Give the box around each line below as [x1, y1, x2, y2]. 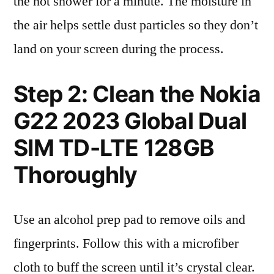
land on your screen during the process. [13, 40, 224, 57]
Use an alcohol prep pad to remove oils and [13, 211, 245, 228]
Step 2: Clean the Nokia [13, 80, 261, 108]
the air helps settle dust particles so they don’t [13, 17, 258, 34]
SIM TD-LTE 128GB [13, 134, 215, 161]
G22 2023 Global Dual [13, 107, 247, 135]
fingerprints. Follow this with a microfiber [13, 235, 239, 252]
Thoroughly [13, 161, 138, 188]
